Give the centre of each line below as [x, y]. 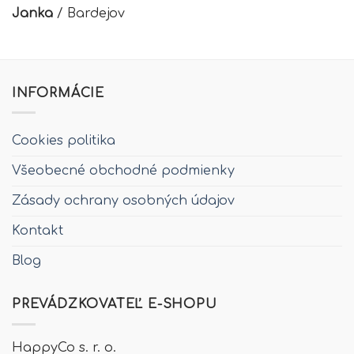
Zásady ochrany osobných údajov [123, 201]
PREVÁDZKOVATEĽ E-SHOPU [115, 305]
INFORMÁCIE [58, 93]
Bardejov [96, 13]
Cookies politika [64, 141]
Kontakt [38, 231]
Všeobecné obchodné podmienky [123, 171]
